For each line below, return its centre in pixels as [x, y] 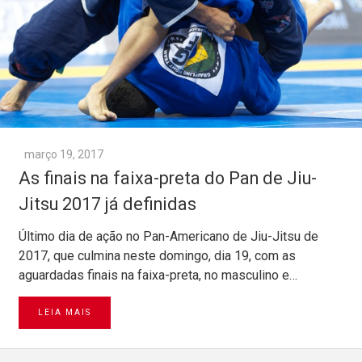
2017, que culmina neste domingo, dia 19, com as [157, 256]
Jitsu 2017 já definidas [107, 204]
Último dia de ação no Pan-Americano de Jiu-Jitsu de [168, 237]
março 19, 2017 [64, 155]
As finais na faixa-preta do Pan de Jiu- [168, 179]
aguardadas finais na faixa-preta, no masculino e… [158, 276]
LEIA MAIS [65, 313]
